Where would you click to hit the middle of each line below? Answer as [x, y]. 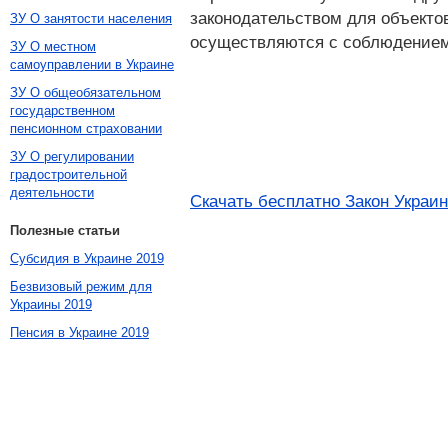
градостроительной [68, 174]
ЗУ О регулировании [72, 156]
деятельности [52, 192]
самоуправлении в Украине [92, 64]
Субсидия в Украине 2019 [87, 258]
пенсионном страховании [86, 128]
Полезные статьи [65, 230]
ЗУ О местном [53, 46]
